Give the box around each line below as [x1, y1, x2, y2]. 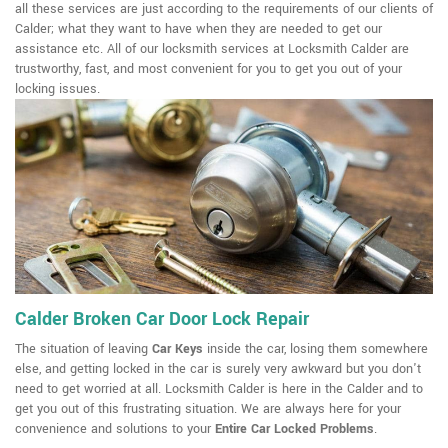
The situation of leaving [15, 340, 152, 359]
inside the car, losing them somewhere [203, 340, 428, 359]
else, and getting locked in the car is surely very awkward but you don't [15, 360, 421, 379]
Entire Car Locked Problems [215, 420, 374, 439]
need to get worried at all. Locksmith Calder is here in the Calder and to [15, 380, 423, 399]
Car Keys [152, 340, 203, 359]
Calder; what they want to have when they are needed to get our [15, 20, 382, 39]
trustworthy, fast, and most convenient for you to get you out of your [15, 60, 402, 79]
